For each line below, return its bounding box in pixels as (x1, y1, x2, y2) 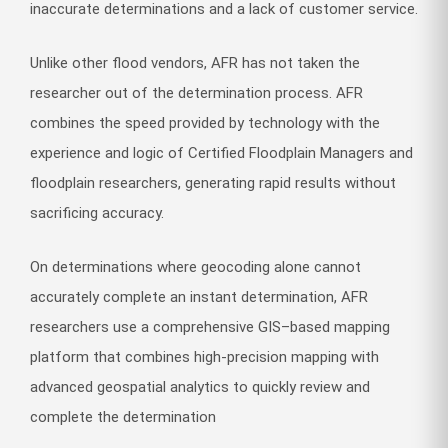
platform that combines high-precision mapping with (30, 347, 379, 366)
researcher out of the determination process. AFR (30, 83, 363, 102)
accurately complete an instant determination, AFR (30, 287, 368, 306)
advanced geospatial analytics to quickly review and (30, 377, 370, 396)
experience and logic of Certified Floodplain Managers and (30, 143, 413, 162)
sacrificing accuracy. (30, 203, 164, 222)
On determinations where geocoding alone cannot (30, 257, 361, 276)
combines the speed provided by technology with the (30, 113, 380, 132)
